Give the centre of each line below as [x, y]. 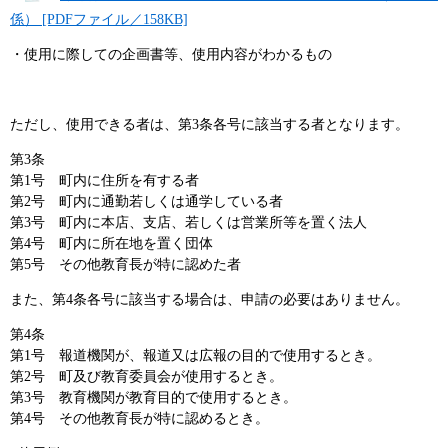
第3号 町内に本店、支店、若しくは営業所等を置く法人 [188, 223]
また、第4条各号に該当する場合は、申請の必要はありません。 [209, 300]
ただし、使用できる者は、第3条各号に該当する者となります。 [209, 125]
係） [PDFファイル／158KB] [99, 20]
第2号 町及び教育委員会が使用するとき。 [146, 377]
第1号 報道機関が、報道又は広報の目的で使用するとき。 [195, 356]
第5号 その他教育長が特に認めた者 [125, 265]
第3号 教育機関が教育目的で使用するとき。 [153, 398]
